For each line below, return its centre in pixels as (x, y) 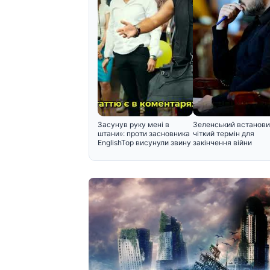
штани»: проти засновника (144, 134)
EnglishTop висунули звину (144, 143)
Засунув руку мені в (133, 125)
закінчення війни (222, 143)
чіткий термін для (224, 134)
